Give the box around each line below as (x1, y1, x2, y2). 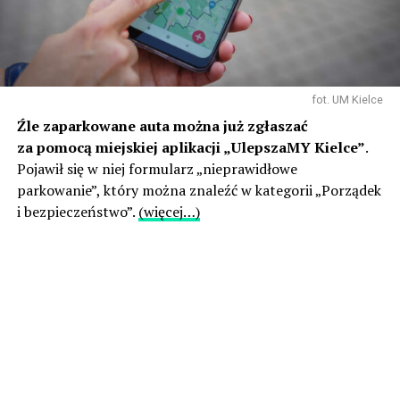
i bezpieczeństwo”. (16, 202, 138, 222)
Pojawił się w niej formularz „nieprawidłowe (16, 159, 297, 179)
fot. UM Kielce (312, 93, 384, 107)
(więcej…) (137, 202, 200, 222)
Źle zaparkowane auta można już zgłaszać (16, 116, 308, 137)
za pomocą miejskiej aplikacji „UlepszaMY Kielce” (16, 137, 365, 158)
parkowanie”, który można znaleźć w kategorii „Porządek (16, 180, 381, 201)
